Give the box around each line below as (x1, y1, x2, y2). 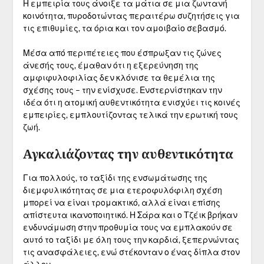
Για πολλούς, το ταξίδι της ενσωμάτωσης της (22, 173, 207, 183)
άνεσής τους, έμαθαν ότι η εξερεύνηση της (22, 60, 199, 71)
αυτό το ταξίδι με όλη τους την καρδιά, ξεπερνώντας (22, 235, 239, 245)
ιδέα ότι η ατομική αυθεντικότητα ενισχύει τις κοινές (22, 97, 240, 108)
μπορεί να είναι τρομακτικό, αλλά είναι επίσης (22, 197, 220, 208)
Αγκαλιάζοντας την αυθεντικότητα (22, 146, 233, 163)
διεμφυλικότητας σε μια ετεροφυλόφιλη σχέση (22, 185, 222, 196)
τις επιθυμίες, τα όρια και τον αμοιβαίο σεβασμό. (22, 23, 226, 34)
